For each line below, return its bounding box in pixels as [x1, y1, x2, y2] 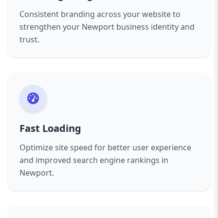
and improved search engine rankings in [19, 155, 168, 165]
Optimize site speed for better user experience [19, 142, 191, 153]
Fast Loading [19, 122, 81, 135]
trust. [19, 34, 39, 45]
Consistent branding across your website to [19, 9, 181, 19]
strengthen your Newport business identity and [19, 21, 195, 32]
